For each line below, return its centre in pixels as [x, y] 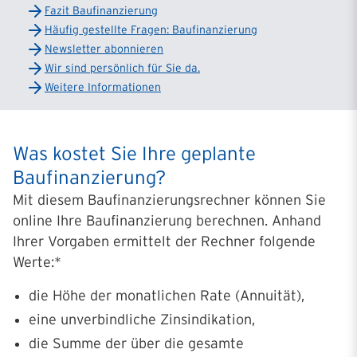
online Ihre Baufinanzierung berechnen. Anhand [167, 221]
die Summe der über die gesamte [136, 343]
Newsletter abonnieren [104, 49]
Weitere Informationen [103, 87]
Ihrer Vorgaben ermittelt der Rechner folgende [164, 241]
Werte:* [37, 262]
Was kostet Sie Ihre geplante [134, 153]
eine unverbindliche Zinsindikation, [142, 320]
